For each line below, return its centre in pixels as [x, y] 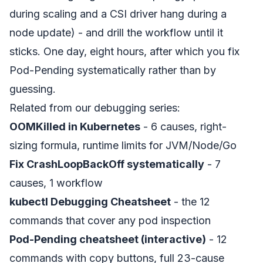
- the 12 [190, 201]
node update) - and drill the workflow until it [116, 32]
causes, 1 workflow [56, 183]
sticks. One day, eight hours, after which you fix [124, 51]
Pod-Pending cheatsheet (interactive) [108, 239]
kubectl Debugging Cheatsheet [90, 201]
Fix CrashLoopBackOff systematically [107, 164]
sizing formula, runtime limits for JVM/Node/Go [123, 145]
